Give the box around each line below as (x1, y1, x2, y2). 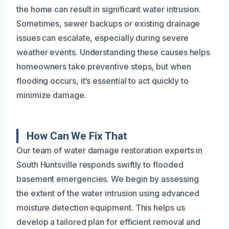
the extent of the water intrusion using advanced (16, 188, 200, 199)
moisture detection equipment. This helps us (16, 202, 185, 213)
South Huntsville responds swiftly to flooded (16, 159, 184, 170)
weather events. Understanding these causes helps (16, 47, 211, 58)
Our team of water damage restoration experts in (16, 145, 203, 156)
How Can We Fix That (27, 130, 127, 143)
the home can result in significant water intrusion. (16, 4, 201, 15)
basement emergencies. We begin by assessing (16, 174, 199, 185)
